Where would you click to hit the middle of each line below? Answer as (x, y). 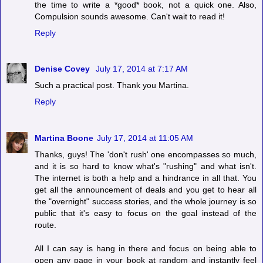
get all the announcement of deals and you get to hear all (146, 190)
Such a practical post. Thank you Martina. (112, 85)
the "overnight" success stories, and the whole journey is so (146, 202)
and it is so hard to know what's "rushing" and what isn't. (146, 166)
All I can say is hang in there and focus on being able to (146, 249)
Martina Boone (64, 138)
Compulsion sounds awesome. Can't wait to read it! (130, 16)
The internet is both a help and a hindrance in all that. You (146, 178)
